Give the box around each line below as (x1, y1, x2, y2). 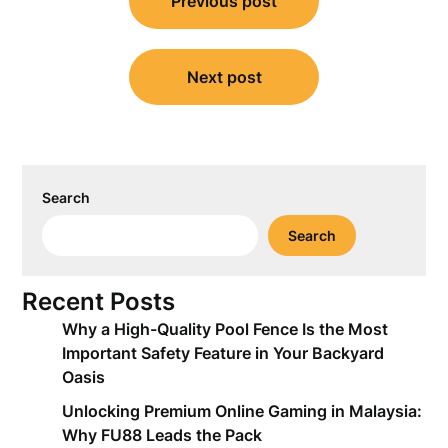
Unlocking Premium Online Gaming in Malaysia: (62, 401, 423, 421)
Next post (186, 67, 262, 87)
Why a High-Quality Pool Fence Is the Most (62, 319, 389, 339)
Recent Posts (22, 287, 176, 316)
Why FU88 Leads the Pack (62, 425, 263, 445)
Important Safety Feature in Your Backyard (62, 343, 385, 363)
